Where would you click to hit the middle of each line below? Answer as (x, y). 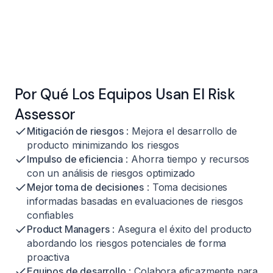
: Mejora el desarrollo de (180, 131)
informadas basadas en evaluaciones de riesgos (135, 201)
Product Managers (68, 229)
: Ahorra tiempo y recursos (186, 159)
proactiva (48, 257)
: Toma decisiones (186, 187)
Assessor (45, 114)
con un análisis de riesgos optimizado (111, 173)
